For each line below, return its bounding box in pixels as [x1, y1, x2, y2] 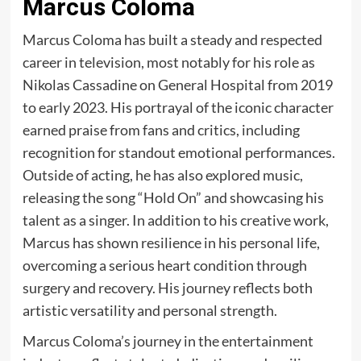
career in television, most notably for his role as [22, 52, 315, 71]
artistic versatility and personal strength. [22, 301, 277, 319]
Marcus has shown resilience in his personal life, [22, 233, 320, 251]
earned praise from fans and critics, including [22, 120, 300, 139]
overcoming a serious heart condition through [22, 255, 307, 274]
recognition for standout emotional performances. [22, 143, 335, 161]
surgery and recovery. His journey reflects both [22, 278, 313, 297]
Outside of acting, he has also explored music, [22, 165, 303, 184]
